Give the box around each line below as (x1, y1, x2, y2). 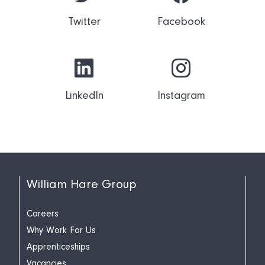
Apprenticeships (27, 241, 90, 252)
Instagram (157, 89, 205, 102)
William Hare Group (27, 177, 137, 191)
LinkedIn (64, 89, 104, 102)
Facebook (157, 15, 205, 28)
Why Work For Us (27, 224, 96, 235)
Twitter (67, 15, 101, 28)
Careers (27, 208, 59, 219)
